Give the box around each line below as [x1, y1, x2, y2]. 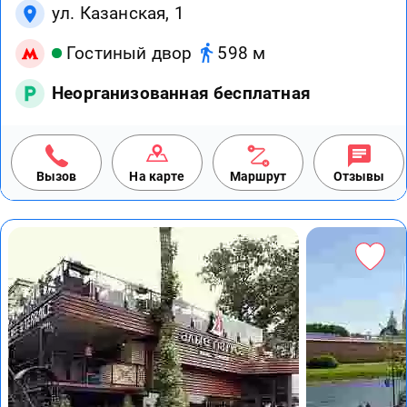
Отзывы [333, 168, 385, 184]
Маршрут [229, 168, 287, 184]
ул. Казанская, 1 [52, 2, 184, 24]
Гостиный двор [66, 43, 193, 65]
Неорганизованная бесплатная [52, 82, 311, 104]
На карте [129, 168, 185, 184]
